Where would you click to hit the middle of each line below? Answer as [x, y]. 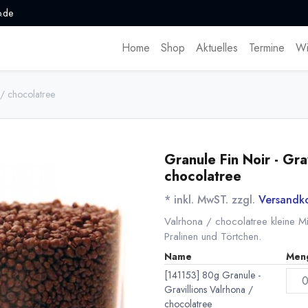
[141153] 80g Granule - [212, 275]
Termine [266, 48]
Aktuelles [217, 48]
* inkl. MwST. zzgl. [211, 200]
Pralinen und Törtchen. [213, 237]
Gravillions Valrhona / [209, 290]
